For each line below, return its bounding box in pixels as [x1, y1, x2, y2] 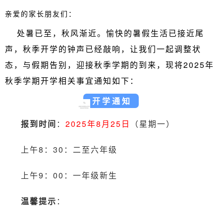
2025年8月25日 [65, 118, 130, 129]
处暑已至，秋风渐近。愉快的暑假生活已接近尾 [17, 27, 204, 39]
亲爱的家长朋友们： [5, 8, 76, 18]
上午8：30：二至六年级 [21, 144, 117, 155]
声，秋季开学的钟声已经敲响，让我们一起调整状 [5, 43, 201, 55]
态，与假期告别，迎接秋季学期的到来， [5, 59, 166, 70]
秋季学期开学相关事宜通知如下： [5, 75, 139, 86]
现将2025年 [166, 59, 214, 70]
